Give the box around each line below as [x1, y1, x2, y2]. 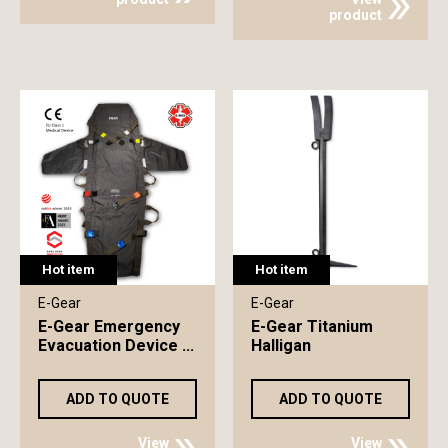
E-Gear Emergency [38, 317, 180, 337]
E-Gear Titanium [250, 317, 373, 337]
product [328, 7, 382, 24]
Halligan [250, 336, 311, 356]
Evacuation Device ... [38, 336, 194, 356]
